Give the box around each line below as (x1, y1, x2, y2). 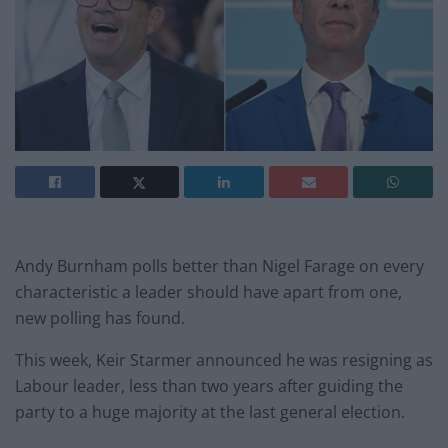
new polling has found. (15, 307, 185, 330)
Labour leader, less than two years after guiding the (15, 375, 403, 398)
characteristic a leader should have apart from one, (15, 281, 402, 304)
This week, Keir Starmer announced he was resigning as (15, 349, 433, 372)
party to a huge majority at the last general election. (15, 401, 405, 424)
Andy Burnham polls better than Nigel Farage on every (15, 255, 424, 278)
